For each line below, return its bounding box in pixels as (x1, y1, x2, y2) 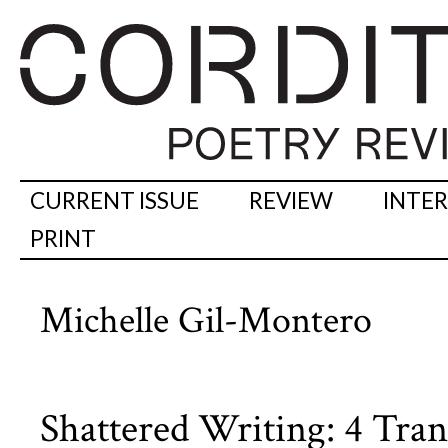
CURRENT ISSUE (30, 187, 199, 215)
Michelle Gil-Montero (40, 296, 372, 346)
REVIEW (249, 187, 333, 215)
